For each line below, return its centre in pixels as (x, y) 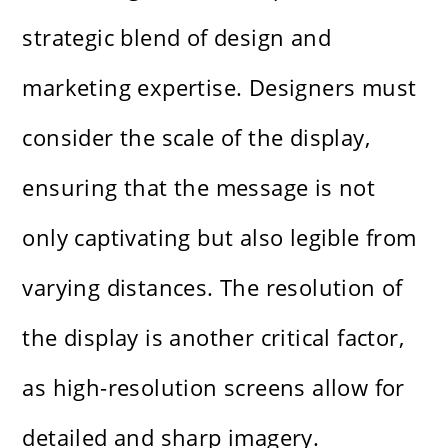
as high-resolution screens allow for (213, 387)
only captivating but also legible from (219, 237)
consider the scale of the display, (196, 137)
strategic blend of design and (177, 37)
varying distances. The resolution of (212, 287)
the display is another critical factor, (213, 337)
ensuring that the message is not (199, 187)
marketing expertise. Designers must (219, 87)
